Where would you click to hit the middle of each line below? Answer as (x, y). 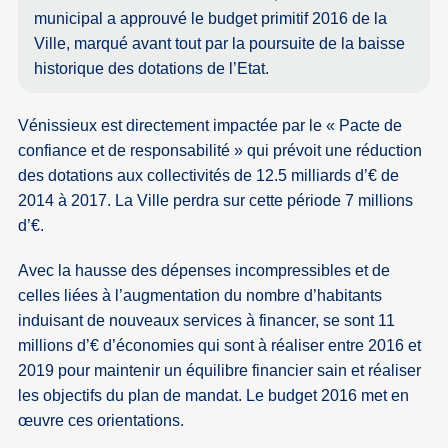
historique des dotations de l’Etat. (152, 68)
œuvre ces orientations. (101, 421)
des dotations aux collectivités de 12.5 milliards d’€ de (209, 176)
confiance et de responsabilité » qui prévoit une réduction (220, 151)
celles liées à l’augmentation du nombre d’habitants (200, 296)
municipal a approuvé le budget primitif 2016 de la (211, 18)
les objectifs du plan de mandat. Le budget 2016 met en (214, 396)
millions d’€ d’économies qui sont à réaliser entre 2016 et (220, 346)
